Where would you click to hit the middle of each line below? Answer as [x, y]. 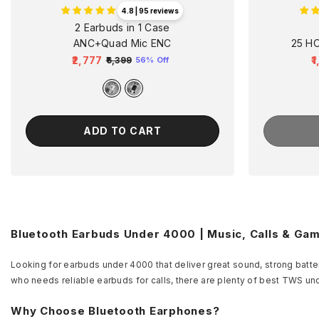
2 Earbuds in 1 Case [122, 28]
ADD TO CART [122, 130]
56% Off [152, 59]
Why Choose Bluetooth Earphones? [115, 310]
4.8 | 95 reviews [151, 11]
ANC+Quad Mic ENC [122, 43]
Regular [91, 67]
